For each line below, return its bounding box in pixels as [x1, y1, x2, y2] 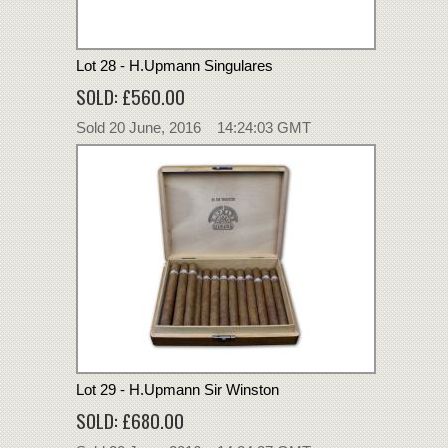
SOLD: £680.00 [76, 405, 184, 434]
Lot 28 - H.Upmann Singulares [76, 56, 273, 74]
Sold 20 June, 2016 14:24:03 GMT [76, 118, 311, 136]
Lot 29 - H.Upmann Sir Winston [76, 380, 279, 398]
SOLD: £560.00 [76, 81, 185, 110]
